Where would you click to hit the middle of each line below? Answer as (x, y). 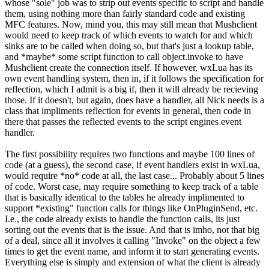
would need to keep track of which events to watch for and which (129, 35)
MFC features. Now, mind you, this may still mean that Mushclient (131, 24)
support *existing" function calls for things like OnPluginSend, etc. (131, 208)
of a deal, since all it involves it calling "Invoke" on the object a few (133, 240)
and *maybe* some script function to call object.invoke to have (124, 56)
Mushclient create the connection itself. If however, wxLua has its (129, 67)
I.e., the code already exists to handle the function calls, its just (122, 219)
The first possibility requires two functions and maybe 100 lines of (130, 154)
